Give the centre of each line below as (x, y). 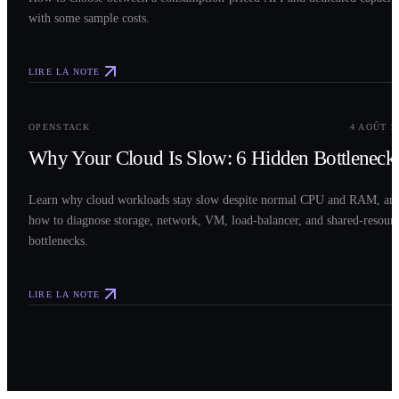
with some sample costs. (89, 18)
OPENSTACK (60, 127)
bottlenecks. (58, 241)
